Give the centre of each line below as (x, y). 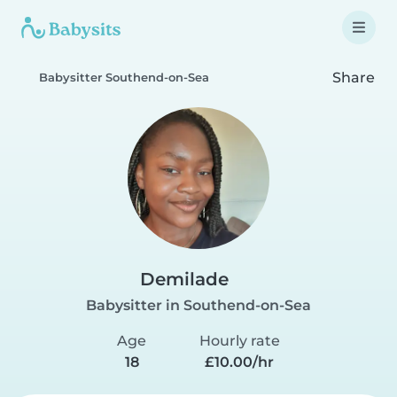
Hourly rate (239, 341)
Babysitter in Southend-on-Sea (198, 305)
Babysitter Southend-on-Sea (124, 78)
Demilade (184, 279)
